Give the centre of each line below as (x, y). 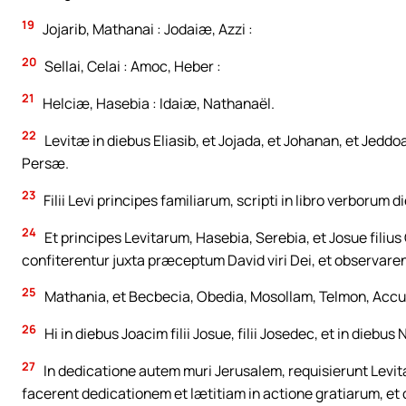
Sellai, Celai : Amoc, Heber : (131, 66)
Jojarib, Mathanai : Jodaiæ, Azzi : (146, 29)
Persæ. (45, 163)
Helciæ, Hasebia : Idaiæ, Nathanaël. (157, 103)
